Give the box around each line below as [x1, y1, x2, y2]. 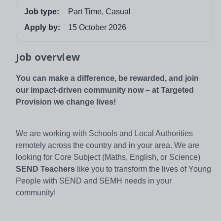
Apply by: [24, 23, 60, 32]
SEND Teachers [16, 164, 75, 173]
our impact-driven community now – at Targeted [16, 85, 194, 94]
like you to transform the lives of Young [75, 164, 211, 173]
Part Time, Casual [68, 7, 131, 16]
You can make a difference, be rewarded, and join [16, 74, 199, 82]
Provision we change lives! [16, 97, 116, 106]
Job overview [16, 50, 80, 64]
